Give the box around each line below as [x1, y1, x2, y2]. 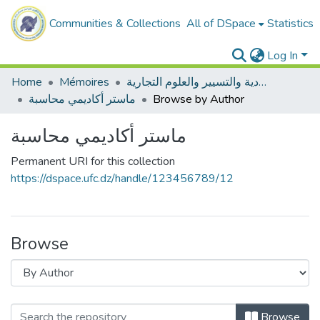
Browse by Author [153, 91, 244, 107]
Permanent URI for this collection [11, 154, 175, 169]
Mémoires [59, 74, 109, 90]
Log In [267, 48, 299, 64]
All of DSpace [186, 16, 256, 31]
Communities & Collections [49, 16, 181, 31]
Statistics [267, 16, 314, 31]
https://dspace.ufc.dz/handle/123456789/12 [11, 171, 234, 186]
